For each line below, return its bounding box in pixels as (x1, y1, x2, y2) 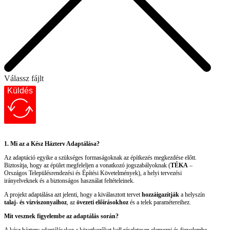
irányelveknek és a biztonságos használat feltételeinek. (4, 177, 135, 185)
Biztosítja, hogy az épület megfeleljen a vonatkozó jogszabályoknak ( (4, 162, 170, 169)
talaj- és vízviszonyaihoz (4, 199, 67, 206)
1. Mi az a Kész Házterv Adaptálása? (4, 140, 100, 148)
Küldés (7, 86, 33, 95)
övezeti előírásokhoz (76, 199, 128, 206)
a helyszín (179, 191, 205, 199)
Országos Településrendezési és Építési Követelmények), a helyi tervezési (4, 169, 182, 177)
